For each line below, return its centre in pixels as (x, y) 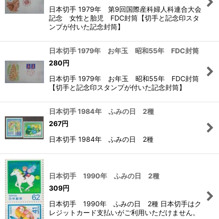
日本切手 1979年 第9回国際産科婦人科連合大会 (125, 9)
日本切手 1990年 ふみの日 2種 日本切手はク (125, 203)
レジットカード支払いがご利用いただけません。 (124, 212)
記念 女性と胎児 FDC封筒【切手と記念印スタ (124, 18)
